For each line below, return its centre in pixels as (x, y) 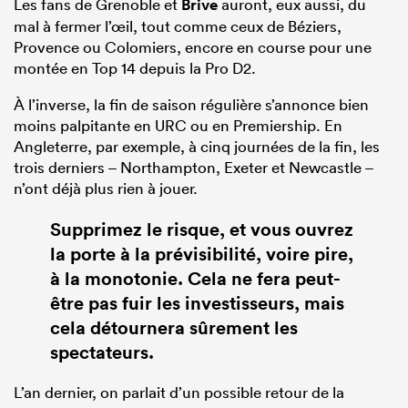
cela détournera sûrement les (174, 327)
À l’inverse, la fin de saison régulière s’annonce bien (191, 104)
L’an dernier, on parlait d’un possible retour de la (179, 393)
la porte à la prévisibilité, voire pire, (202, 253)
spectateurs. (102, 352)
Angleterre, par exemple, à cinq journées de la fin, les (197, 146)
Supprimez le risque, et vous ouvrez (202, 229)
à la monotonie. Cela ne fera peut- (195, 278)
